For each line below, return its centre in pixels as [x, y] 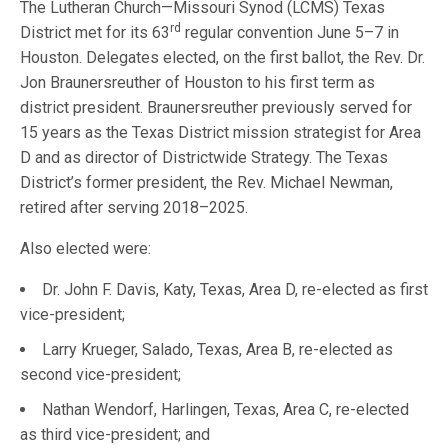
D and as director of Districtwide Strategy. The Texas [204, 157]
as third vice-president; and [115, 434]
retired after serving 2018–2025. [134, 207]
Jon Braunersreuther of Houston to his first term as [198, 82]
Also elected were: [86, 248]
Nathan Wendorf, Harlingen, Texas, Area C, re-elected [225, 409]
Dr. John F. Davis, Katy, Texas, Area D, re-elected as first [235, 289]
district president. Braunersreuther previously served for [216, 107]
